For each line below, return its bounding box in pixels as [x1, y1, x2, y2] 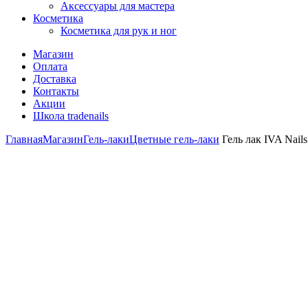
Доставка [33, 73, 76, 85]
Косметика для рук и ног [60, 25, 177, 36]
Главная [5, 133, 43, 145]
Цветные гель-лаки [129, 133, 219, 145]
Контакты [33, 85, 79, 97]
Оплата [33, 60, 67, 72]
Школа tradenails [33, 110, 109, 122]
